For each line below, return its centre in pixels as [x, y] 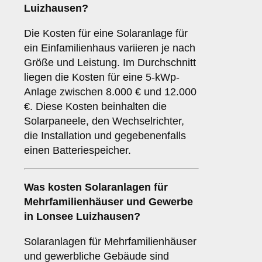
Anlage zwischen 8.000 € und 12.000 [110, 92]
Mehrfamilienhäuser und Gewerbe [108, 202]
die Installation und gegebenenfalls [105, 136]
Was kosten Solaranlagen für [96, 187]
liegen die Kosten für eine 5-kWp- [102, 77]
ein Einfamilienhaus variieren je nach [110, 48]
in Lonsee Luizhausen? [82, 217]
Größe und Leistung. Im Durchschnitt [110, 63]
